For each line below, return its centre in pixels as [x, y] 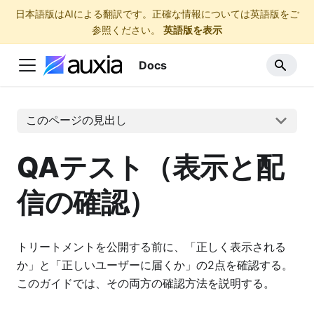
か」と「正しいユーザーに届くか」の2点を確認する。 [155, 265]
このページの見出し [76, 120]
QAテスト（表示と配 [150, 167]
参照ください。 [126, 30]
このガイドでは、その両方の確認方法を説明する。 [146, 283]
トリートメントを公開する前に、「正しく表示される [151, 246]
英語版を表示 [193, 30]
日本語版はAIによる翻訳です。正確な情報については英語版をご [157, 14]
